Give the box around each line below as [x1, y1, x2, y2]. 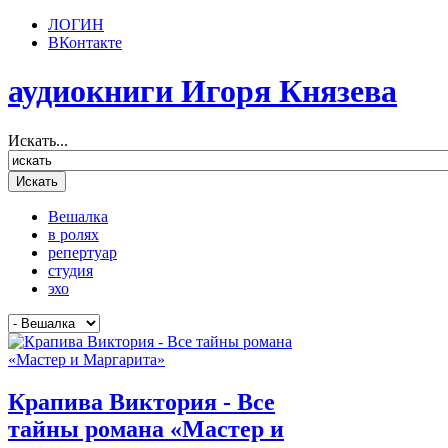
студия [48, 261, 93, 279]
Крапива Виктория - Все [8, 388, 275, 415]
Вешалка [48, 207, 108, 225]
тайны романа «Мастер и [8, 415, 284, 442]
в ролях [48, 225, 99, 243]
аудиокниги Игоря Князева [8, 73, 397, 110]
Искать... [8, 131, 68, 149]
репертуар [48, 243, 117, 261]
